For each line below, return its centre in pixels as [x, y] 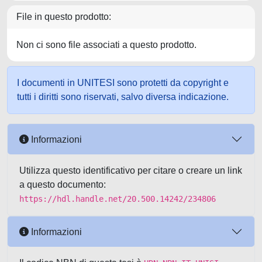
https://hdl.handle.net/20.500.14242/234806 [118, 199]
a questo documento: [63, 185]
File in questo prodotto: [64, 17]
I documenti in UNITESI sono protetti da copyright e [123, 83]
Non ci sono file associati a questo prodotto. [106, 45]
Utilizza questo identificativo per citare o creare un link [131, 170]
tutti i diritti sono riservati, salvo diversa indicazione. [123, 97]
